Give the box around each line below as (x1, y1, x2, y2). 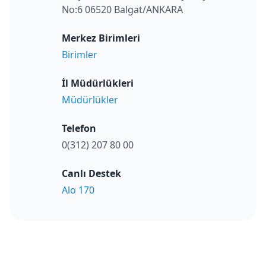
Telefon (62, 122, 96, 135)
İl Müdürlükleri (62, 77, 134, 90)
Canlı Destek (62, 167, 121, 180)
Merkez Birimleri (62, 31, 140, 45)
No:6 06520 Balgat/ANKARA (62, 3, 183, 17)
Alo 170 (62, 183, 94, 197)
